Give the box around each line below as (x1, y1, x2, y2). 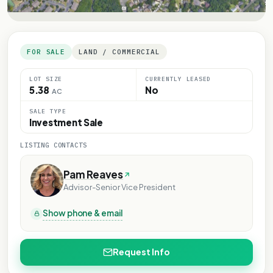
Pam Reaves (63, 168, 123, 182)
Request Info (113, 246, 170, 258)
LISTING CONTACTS (20, 140, 87, 149)
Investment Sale (29, 116, 103, 128)
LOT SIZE (29, 74, 63, 83)
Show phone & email (43, 207, 122, 218)
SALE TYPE (29, 107, 66, 115)
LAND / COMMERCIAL (79, 47, 161, 56)
